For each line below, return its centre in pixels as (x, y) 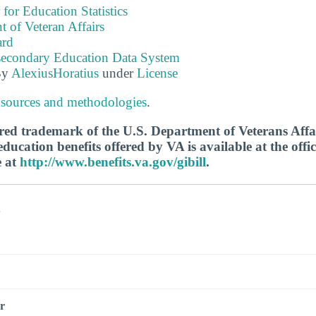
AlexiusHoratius (55, 73)
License (157, 73)
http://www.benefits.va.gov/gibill (113, 162)
